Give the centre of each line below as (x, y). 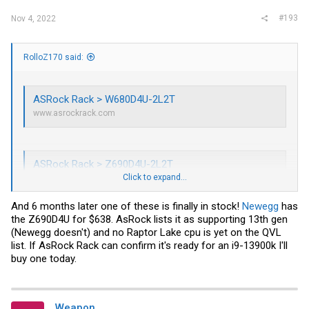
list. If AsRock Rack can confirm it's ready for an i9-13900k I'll (149, 245)
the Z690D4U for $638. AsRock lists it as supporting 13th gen (149, 219)
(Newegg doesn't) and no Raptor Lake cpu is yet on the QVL (146, 232)
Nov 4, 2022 (33, 19)
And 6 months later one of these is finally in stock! (127, 206)
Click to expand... (155, 178)
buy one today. (44, 258)
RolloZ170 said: (53, 58)
